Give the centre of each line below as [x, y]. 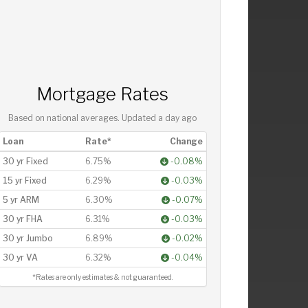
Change [186, 141]
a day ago [178, 118]
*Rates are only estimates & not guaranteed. [103, 277]
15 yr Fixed [24, 180]
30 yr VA [20, 257]
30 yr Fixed [25, 161]
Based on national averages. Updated [84, 118]
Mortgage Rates [103, 93]
